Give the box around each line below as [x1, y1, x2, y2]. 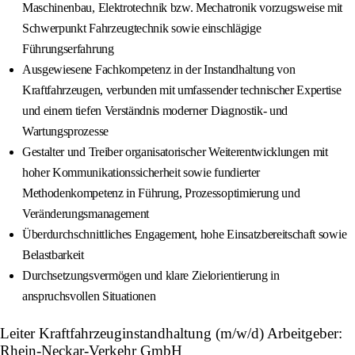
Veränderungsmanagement [22, 207, 149, 221]
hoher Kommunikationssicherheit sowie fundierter [22, 166, 260, 180]
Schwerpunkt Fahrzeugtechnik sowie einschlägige [22, 21, 261, 36]
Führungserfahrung [22, 42, 114, 56]
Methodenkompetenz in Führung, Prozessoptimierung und [22, 186, 300, 200]
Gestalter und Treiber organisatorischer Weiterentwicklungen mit [22, 145, 328, 159]
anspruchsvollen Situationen [22, 289, 156, 303]
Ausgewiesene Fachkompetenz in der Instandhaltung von [22, 63, 296, 77]
